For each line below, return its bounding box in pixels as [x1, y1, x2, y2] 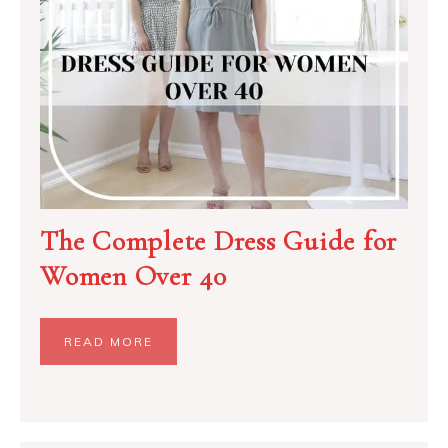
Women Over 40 [40, 258, 227, 293]
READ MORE [64, 333, 153, 349]
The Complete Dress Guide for [40, 223, 397, 258]
